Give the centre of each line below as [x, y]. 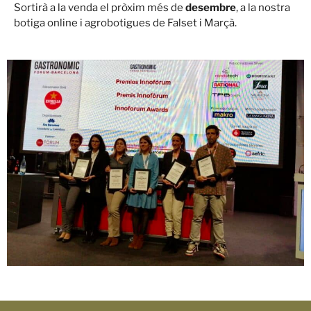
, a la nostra [263, 8]
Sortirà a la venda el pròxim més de [100, 8]
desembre [211, 8]
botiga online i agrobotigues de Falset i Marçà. [125, 23]
